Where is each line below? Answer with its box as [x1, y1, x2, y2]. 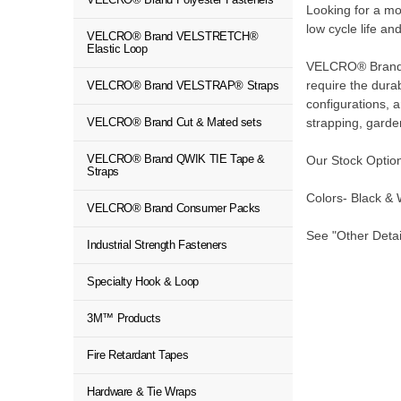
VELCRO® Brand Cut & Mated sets [87, 115, 262, 129]
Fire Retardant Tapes [87, 348, 189, 362]
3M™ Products [87, 311, 161, 325]
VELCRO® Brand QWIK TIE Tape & [87, 152, 265, 166]
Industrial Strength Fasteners [87, 238, 227, 252]
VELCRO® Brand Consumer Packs [87, 201, 261, 215]
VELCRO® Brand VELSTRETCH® [87, 30, 259, 43]
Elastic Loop [87, 42, 148, 55]
